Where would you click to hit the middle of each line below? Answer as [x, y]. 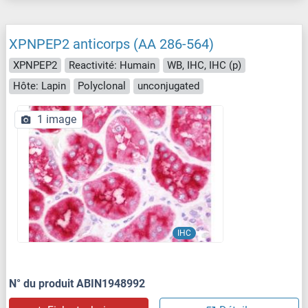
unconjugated [168, 86]
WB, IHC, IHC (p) [204, 65]
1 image [57, 119]
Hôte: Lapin [40, 86]
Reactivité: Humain [112, 65]
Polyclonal [102, 86]
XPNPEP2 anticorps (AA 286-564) [111, 44]
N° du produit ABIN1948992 [77, 283]
